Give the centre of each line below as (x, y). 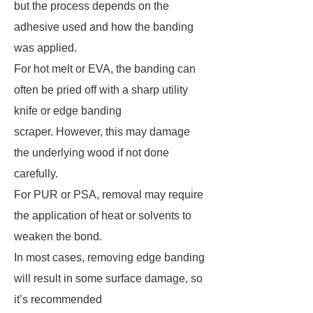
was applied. (47, 48)
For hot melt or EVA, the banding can (105, 69)
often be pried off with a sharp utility (101, 90)
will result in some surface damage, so (108, 278)
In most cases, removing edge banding (109, 257)
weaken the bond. (58, 236)
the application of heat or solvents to (103, 216)
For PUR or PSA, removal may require (109, 195)
